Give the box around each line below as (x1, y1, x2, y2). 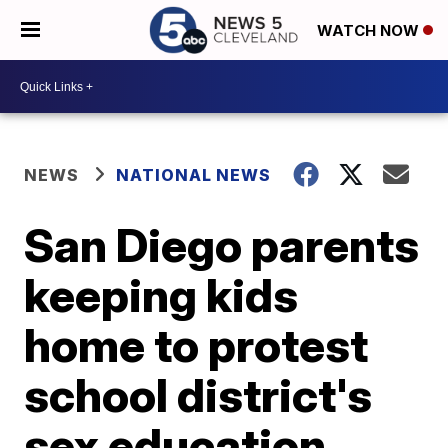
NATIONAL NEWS (116, 165, 272, 185)
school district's (24, 367, 373, 423)
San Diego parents (24, 217, 420, 273)
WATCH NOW (317, 21, 423, 41)
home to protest (24, 317, 369, 373)
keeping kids (24, 267, 299, 323)
